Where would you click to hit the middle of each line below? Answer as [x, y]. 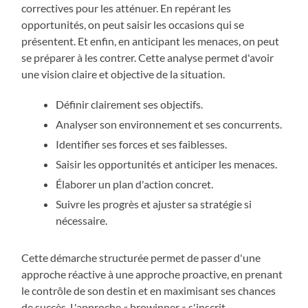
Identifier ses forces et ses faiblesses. [142, 144]
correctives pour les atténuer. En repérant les [126, 8]
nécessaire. [82, 221]
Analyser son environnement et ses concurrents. [169, 124]
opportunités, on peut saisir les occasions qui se [133, 25]
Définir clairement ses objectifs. [130, 104]
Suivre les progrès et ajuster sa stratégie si [154, 204]
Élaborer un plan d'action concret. [135, 184]
